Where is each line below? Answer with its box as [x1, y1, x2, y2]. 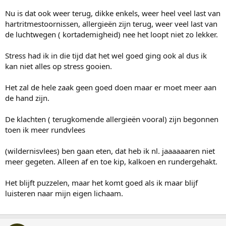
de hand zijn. [5, 92, 49, 103]
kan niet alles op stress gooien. [5, 61, 112, 71]
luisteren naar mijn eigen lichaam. [5, 188, 123, 198]
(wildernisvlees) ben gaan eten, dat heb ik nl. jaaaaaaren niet [5, 145, 215, 156]
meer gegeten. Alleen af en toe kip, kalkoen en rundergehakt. [5, 156, 217, 166]
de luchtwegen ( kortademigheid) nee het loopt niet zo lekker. [5, 29, 218, 39]
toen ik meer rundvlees [5, 124, 85, 135]
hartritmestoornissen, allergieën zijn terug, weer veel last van [5, 18, 217, 29]
